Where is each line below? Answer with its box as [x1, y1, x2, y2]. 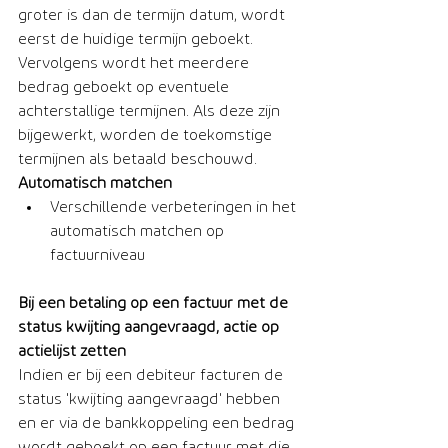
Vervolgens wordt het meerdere [18, 54, 253, 71]
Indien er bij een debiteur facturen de [18, 366, 287, 383]
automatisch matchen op [50, 222, 228, 239]
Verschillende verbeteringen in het [50, 198, 300, 215]
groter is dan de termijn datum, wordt [18, 6, 289, 23]
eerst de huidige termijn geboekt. [18, 30, 257, 47]
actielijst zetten [18, 342, 126, 359]
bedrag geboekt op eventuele [18, 78, 233, 95]
